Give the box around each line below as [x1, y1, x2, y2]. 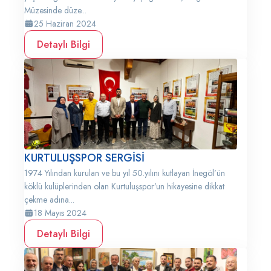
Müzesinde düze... [24, 4, 87, 16]
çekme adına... [24, 194, 74, 206]
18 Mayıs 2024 [34, 207, 87, 219]
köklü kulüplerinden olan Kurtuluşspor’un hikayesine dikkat [24, 180, 224, 192]
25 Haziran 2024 [34, 18, 96, 30]
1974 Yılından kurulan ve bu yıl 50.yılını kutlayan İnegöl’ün [24, 167, 225, 179]
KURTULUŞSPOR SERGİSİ [24, 150, 145, 166]
